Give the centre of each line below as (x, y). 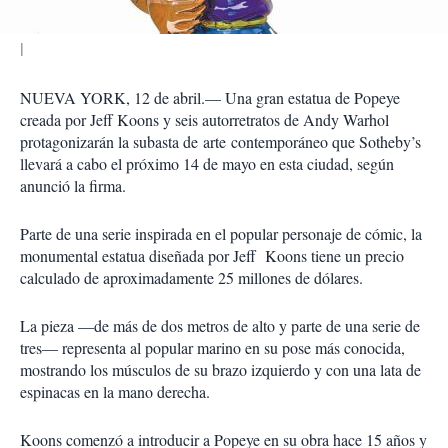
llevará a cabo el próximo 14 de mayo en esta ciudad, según (207, 163)
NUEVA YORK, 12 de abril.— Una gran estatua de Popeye (210, 97)
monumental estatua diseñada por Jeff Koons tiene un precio (212, 255)
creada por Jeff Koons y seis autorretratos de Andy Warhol (204, 119)
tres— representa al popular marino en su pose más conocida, (212, 347)
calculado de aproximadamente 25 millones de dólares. (191, 277)
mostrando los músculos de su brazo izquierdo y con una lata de (220, 369)
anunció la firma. (73, 185)
